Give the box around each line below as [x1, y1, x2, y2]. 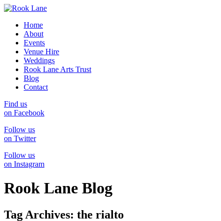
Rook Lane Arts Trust [24, 65, 91, 74]
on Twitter [4, 134, 36, 143]
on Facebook [4, 109, 44, 117]
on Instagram [4, 160, 44, 168]
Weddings [24, 56, 55, 65]
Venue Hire [24, 47, 59, 56]
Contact [24, 83, 48, 91]
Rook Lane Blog [4, 179, 112, 197]
